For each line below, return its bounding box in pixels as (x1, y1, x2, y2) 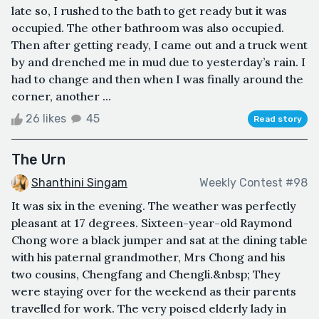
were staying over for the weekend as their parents (11, 284, 296, 299)
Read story (253, 113, 302, 124)
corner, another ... (11, 88, 111, 103)
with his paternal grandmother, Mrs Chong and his (11, 250, 286, 265)
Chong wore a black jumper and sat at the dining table (11, 233, 308, 248)
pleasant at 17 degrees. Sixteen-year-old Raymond (11, 216, 292, 231)
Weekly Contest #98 (199, 175, 308, 189)
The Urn (11, 150, 66, 168)
